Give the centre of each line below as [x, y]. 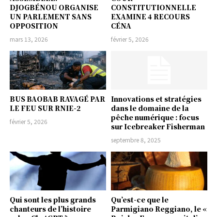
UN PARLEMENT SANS [51, 17]
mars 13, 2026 [29, 39]
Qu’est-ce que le [140, 199]
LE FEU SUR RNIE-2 [45, 108]
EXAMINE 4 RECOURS [150, 17]
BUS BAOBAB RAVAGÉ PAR [57, 99]
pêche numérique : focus [155, 117]
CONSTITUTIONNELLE [154, 8]
